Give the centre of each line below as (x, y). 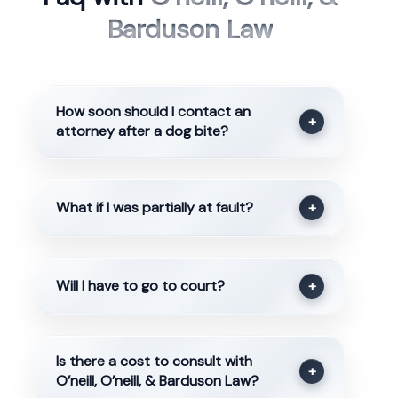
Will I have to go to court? (140, 286)
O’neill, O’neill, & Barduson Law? (157, 381)
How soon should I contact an (153, 112)
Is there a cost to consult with (154, 362)
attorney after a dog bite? (142, 131)
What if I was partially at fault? (154, 207)
